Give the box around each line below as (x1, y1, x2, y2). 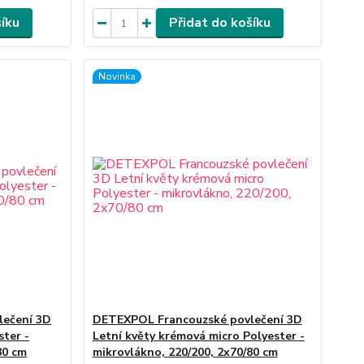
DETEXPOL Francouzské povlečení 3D (92, 312, 302, 327)
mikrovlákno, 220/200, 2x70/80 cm (92, 344, 278, 360)
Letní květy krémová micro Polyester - (92, 328, 305, 344)
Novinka (97, 70, 136, 83)
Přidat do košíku (168, 14, 271, 32)
